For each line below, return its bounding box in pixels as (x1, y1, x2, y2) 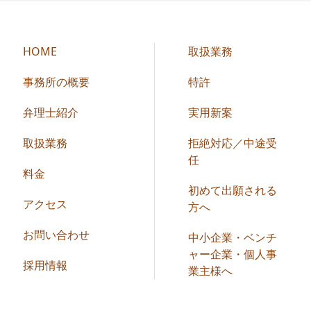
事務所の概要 (23, 74, 90, 90)
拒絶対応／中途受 (188, 135, 277, 151)
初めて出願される (188, 183, 277, 198)
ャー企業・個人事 (188, 246, 277, 262)
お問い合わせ (23, 227, 90, 242)
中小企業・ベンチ (188, 230, 277, 245)
